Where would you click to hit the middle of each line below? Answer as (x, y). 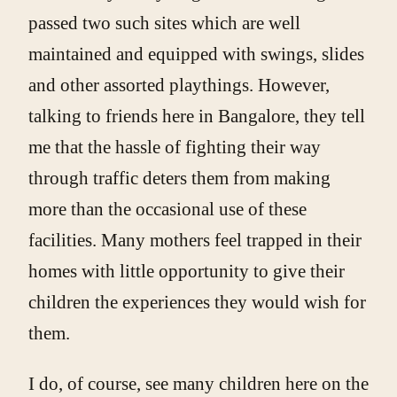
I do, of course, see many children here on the (198, 384)
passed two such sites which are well (164, 23)
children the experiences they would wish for (197, 303)
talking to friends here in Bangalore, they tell (197, 117)
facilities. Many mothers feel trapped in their (195, 241)
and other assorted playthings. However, (179, 86)
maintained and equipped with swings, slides (196, 54)
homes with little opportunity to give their (187, 272)
